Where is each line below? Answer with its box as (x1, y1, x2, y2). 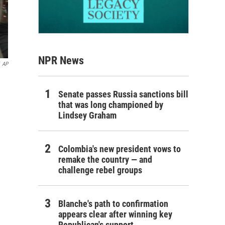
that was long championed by (58, 99, 163, 110)
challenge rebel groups (58, 164, 142, 175)
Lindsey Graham (58, 109, 117, 121)
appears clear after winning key (58, 208, 172, 219)
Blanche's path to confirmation (58, 198, 168, 209)
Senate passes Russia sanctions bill (58, 88, 188, 99)
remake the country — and (58, 154, 152, 165)
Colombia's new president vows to (58, 143, 181, 154)
